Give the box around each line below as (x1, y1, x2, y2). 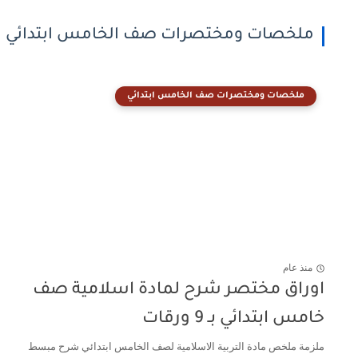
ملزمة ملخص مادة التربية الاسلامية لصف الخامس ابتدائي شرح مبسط (28, 340, 324, 352)
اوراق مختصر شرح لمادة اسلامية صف (33, 281, 324, 300)
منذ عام (283, 262, 312, 274)
